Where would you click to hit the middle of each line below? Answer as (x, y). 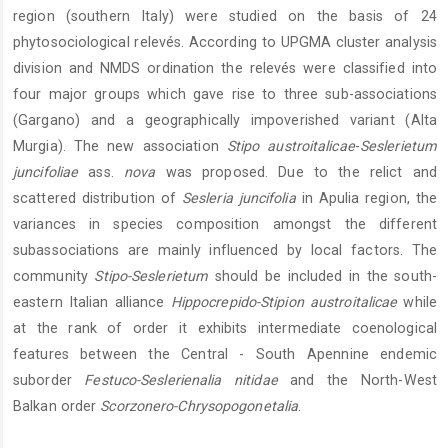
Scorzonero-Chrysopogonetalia (199, 406)
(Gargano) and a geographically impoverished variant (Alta (225, 120)
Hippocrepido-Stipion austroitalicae (281, 302)
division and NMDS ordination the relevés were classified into (225, 68)
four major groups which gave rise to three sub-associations (225, 94)
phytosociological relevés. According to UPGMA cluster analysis (225, 42)
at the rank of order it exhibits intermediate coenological (225, 328)
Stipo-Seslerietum (151, 276)
